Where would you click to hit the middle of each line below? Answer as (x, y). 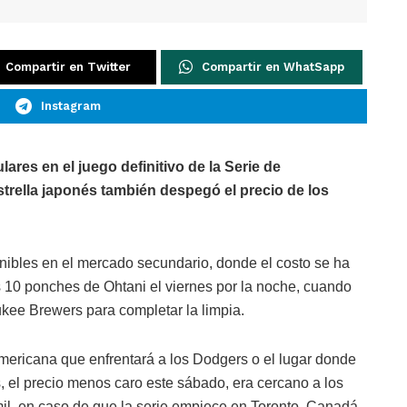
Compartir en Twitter (68, 67)
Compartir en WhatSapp (273, 67)
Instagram (70, 106)
